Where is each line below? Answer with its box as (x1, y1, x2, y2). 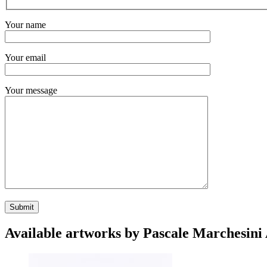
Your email (5, 52, 46, 63)
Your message (5, 85, 57, 95)
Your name (5, 19, 46, 30)
